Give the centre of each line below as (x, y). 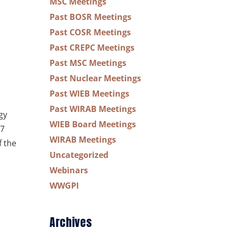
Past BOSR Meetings (90, 17)
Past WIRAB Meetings (93, 109)
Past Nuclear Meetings (95, 78)
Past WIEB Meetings (89, 94)
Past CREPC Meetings (92, 48)
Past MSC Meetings (88, 63)
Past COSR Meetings (90, 32)
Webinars (69, 170)
